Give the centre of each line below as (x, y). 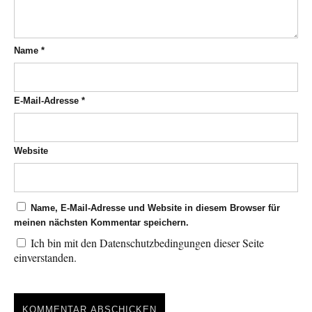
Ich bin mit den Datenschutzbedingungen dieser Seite (146, 243)
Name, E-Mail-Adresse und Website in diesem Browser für (155, 208)
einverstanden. (45, 258)
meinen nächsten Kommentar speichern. (101, 223)
